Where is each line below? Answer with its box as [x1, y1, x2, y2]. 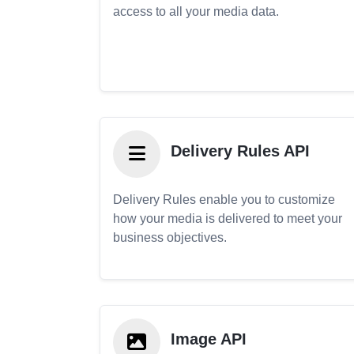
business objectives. [113, 231, 227, 244]
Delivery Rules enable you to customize [113, 193, 335, 206]
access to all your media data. [113, 5, 279, 18]
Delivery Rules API [171, 142, 310, 160]
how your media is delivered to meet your [113, 212, 342, 225]
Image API [171, 330, 247, 348]
